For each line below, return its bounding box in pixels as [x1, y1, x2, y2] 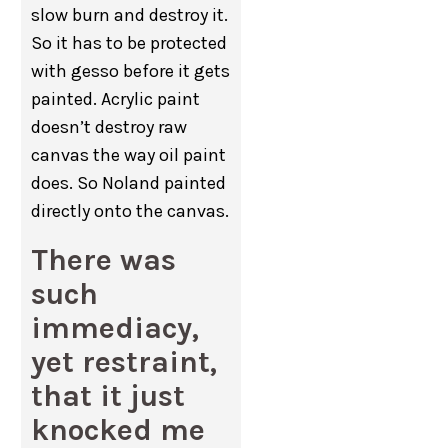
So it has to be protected [31, 32, 228, 55]
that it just [31, 378, 186, 415]
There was [31, 242, 177, 279]
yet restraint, [31, 344, 218, 381]
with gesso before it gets [31, 60, 231, 83]
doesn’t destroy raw [31, 116, 188, 139]
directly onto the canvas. [31, 200, 230, 223]
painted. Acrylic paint [31, 88, 201, 111]
